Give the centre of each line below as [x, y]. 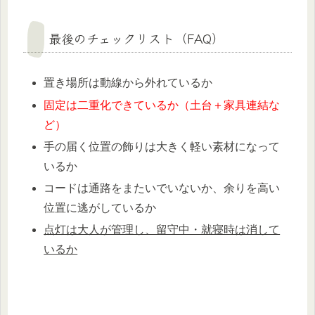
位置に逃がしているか [100, 208]
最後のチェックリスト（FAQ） [136, 38]
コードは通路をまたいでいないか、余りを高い [162, 188]
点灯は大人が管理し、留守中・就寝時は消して [162, 230]
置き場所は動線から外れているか [128, 83]
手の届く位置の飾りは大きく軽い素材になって [162, 146]
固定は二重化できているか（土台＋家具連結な [162, 105]
